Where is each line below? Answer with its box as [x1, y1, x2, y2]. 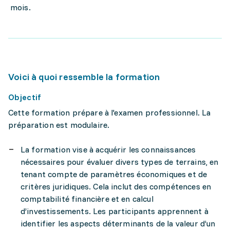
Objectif [8, 92, 42, 102]
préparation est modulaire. [8, 120, 110, 130]
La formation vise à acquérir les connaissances [21, 144, 196, 155]
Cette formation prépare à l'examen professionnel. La [8, 107, 211, 118]
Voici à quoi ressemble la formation [8, 71, 160, 83]
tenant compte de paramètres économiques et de [21, 169, 207, 179]
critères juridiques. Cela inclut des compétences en [21, 181, 212, 191]
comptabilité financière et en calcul [21, 194, 154, 204]
